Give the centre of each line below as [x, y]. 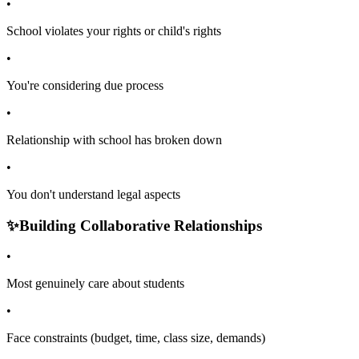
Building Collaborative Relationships [141, 225]
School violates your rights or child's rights [114, 31]
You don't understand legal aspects [93, 195]
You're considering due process [85, 86]
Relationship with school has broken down [114, 140]
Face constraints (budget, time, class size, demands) [136, 338]
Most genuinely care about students [95, 284]
